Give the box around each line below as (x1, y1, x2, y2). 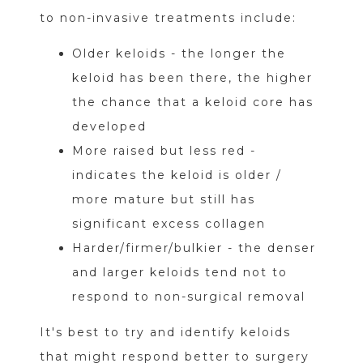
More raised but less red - (71, 143, 256, 159)
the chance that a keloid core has (71, 95, 314, 110)
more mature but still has (71, 192, 255, 207)
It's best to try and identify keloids (39, 325, 291, 340)
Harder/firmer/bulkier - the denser (71, 241, 316, 256)
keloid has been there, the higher (71, 70, 313, 86)
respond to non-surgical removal (71, 289, 305, 305)
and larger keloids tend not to (71, 265, 288, 280)
